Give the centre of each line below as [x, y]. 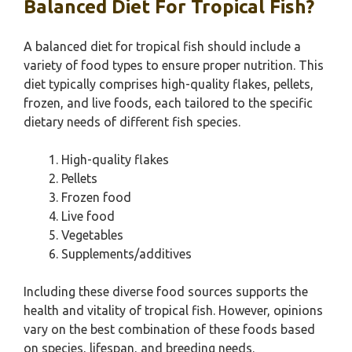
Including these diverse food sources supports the [166, 291]
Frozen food [96, 197]
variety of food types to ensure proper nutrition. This [174, 65]
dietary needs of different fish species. [132, 122]
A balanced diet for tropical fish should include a [162, 46]
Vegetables [92, 235]
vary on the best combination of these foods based [169, 329]
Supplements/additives [126, 254]
